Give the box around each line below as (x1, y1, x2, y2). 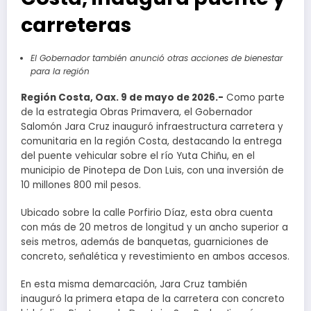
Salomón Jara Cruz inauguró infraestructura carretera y (21, 120, 283, 134)
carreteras (21, 11, 131, 40)
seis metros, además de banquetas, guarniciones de (21, 235, 269, 249)
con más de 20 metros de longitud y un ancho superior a (21, 221, 288, 235)
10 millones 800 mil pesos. (21, 178, 141, 192)
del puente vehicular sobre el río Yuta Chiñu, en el (21, 149, 255, 163)
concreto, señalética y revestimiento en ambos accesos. (21, 250, 289, 264)
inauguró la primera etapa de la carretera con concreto (21, 292, 285, 306)
